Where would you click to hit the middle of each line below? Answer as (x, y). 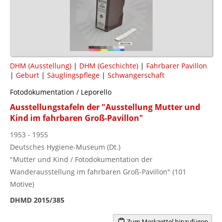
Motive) (22, 184)
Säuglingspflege (73, 75)
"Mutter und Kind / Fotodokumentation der (81, 159)
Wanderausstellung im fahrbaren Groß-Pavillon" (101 (98, 171)
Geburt (28, 75)
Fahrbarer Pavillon (177, 65)
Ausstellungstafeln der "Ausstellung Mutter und (105, 107)
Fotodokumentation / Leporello (61, 92)
